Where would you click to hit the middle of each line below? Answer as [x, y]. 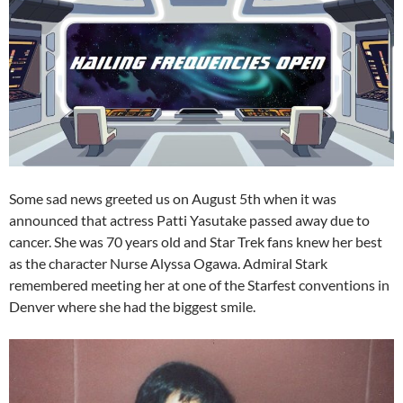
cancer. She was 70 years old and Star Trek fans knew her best [196, 241]
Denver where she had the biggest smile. [132, 306]
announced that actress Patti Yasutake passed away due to [189, 219]
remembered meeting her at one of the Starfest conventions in [199, 284]
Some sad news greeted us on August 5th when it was [173, 198]
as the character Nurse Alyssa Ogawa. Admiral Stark [168, 263]
